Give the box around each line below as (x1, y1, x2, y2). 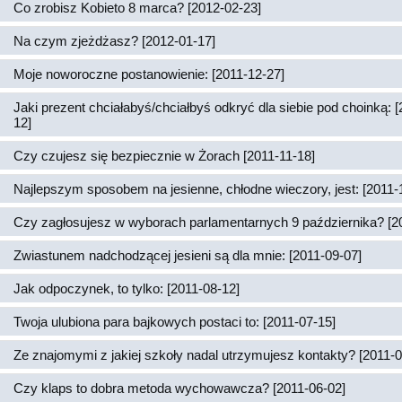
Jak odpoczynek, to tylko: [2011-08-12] (13, 281, 240, 296)
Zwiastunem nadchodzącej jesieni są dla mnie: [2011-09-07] (13, 248, 362, 263)
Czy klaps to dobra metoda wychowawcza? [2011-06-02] (13, 380, 345, 396)
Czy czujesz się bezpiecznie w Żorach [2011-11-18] (13, 148, 315, 163)
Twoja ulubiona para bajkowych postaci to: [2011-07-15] (13, 314, 336, 329)
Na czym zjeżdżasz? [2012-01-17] (13, 33, 215, 48)
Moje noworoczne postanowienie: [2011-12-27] (13, 66, 284, 82)
